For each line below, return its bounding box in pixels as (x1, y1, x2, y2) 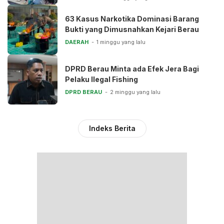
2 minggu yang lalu (110, 88, 160, 96)
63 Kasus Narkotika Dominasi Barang (65, 14, 199, 23)
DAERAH (65, 38, 88, 46)
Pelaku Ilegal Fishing (65, 75, 138, 84)
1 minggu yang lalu (96, 38, 145, 46)
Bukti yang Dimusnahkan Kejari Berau (65, 25, 199, 34)
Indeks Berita (88, 123, 135, 132)
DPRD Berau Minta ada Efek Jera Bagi (65, 64, 199, 73)
